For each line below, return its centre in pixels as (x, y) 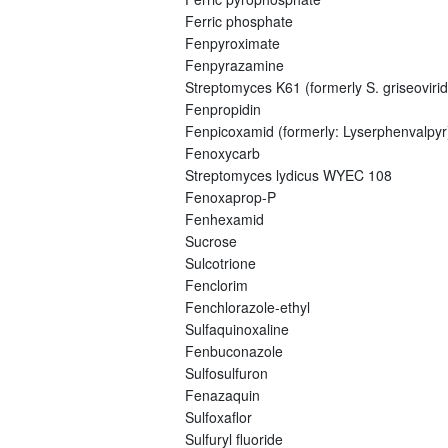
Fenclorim (216, 284)
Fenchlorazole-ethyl (247, 306)
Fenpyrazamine (234, 64)
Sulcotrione (220, 262)
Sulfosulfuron (226, 372)
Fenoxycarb (222, 152)
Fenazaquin (222, 394)
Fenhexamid (224, 218)
